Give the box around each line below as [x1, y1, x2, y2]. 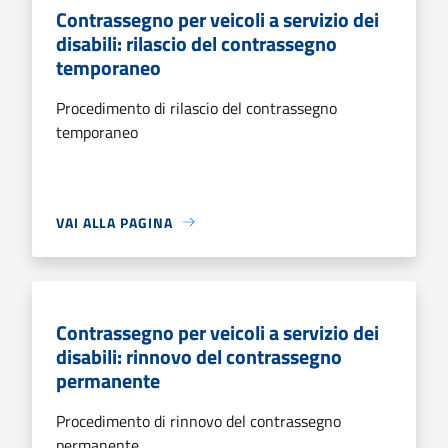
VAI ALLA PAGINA [56, 211, 173, 233]
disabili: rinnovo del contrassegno [56, 340, 342, 372]
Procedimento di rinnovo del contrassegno [56, 408, 341, 433]
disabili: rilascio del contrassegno [56, 27, 337, 59]
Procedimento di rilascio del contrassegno [56, 95, 337, 120]
